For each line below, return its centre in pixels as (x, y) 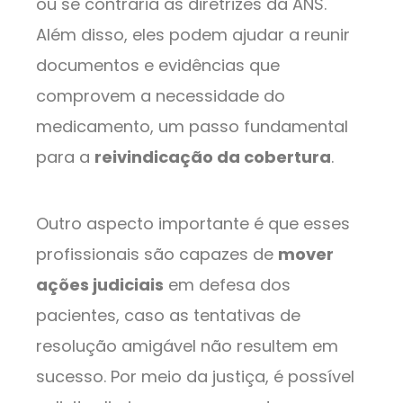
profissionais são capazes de (157, 254)
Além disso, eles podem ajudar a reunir (193, 34)
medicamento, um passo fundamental (192, 126)
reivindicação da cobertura (213, 157)
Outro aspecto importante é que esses (193, 223)
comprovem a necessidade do (161, 95)
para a (65, 157)
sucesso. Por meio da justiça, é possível (195, 376)
